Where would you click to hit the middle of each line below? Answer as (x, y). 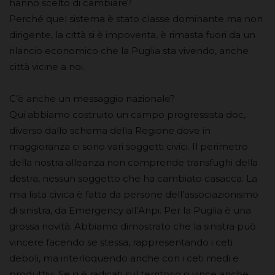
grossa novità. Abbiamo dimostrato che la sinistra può (133, 227)
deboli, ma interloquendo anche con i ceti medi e (124, 258)
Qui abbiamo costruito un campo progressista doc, (127, 115)
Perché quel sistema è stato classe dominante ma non (136, 19)
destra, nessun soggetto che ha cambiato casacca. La (133, 179)
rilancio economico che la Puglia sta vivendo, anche (129, 51)
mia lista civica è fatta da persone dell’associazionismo (134, 195)
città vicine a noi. (47, 67)
